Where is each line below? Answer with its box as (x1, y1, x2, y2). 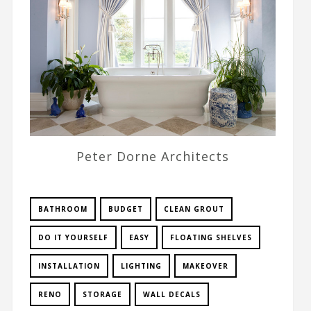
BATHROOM (37, 204, 87, 215)
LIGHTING (120, 261, 162, 271)
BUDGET (108, 204, 143, 215)
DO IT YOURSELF (37, 233, 108, 243)
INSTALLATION (37, 261, 100, 271)
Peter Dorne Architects (76, 148, 230, 165)
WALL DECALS (142, 289, 201, 300)
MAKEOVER (182, 261, 228, 271)
